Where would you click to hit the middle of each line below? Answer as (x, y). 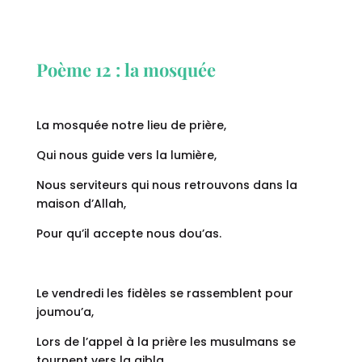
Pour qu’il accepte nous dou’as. (128, 234)
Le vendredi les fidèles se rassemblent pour (164, 294)
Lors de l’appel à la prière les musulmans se (166, 342)
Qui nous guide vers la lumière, (126, 156)
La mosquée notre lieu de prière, (131, 126)
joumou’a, (65, 312)
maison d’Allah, (81, 204)
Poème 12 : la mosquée (126, 70)
